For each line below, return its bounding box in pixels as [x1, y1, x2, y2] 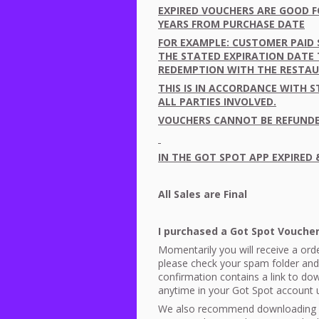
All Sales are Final [158, 187, 247, 201]
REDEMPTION [158, 62, 224, 76]
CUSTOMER [232, 35, 288, 49]
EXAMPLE [180, 35, 226, 49]
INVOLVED [224, 94, 273, 108]
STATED [181, 48, 221, 63]
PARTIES [179, 94, 221, 108]
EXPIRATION [224, 48, 284, 63]
